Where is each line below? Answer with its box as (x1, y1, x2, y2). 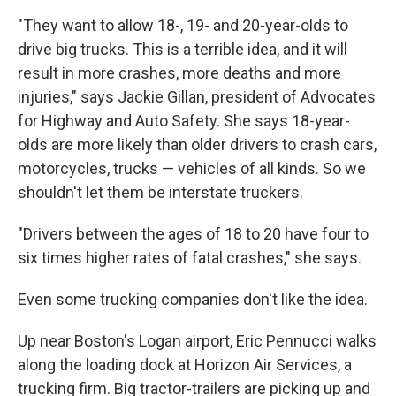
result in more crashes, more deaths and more (18, 64, 341, 83)
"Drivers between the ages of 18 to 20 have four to (18, 225, 369, 244)
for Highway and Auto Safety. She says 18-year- (18, 111, 350, 131)
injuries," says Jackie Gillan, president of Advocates (18, 88, 376, 107)
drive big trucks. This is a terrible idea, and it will (18, 40, 347, 59)
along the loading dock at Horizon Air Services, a (18, 355, 352, 375)
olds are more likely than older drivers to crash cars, (18, 135, 377, 155)
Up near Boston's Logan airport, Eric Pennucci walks (18, 331, 377, 351)
